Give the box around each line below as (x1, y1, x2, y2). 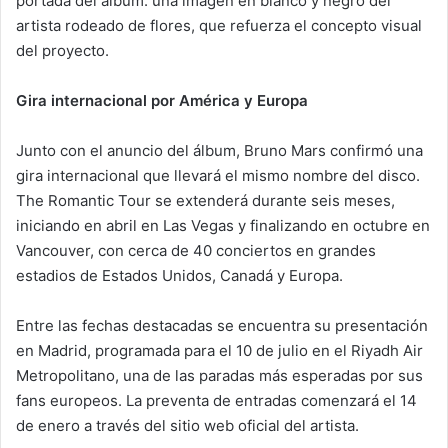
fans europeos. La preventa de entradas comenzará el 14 (16, 390, 417, 410)
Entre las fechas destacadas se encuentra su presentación (16, 315, 428, 335)
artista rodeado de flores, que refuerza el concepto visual (16, 15, 422, 35)
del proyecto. (16, 40, 109, 60)
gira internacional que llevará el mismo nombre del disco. (16, 165, 420, 185)
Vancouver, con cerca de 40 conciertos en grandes (16, 240, 376, 260)
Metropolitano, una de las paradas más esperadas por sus (16, 365, 423, 385)
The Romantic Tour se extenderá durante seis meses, (16, 190, 395, 210)
